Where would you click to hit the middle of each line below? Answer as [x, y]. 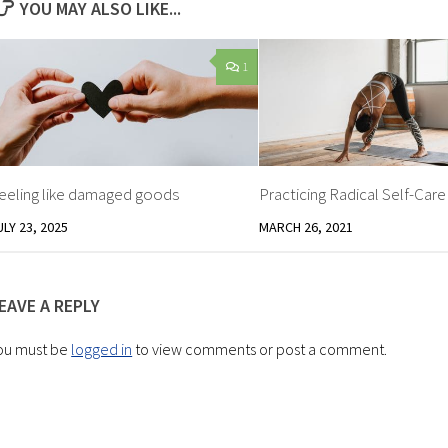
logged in [102, 348]
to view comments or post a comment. [260, 348]
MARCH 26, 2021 [305, 226]
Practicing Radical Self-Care [352, 193]
